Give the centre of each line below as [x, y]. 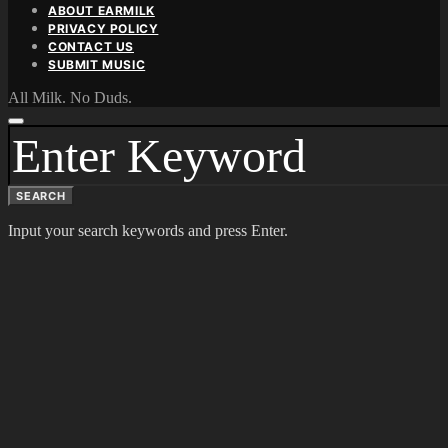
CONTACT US [91, 46]
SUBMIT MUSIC [97, 64]
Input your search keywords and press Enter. [148, 230]
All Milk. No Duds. [70, 97]
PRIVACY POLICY [103, 28]
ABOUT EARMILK [101, 10]
